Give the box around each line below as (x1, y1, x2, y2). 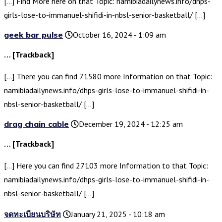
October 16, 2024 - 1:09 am (73, 30, 166, 40)
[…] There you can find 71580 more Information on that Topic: (4, 71, 212, 82)
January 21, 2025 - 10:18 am (71, 209, 165, 220)
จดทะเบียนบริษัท (4, 209, 61, 220)
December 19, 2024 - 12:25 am (79, 119, 183, 129)
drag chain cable (4, 119, 69, 129)
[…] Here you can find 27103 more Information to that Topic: (4, 161, 208, 171)
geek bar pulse (4, 30, 63, 40)
